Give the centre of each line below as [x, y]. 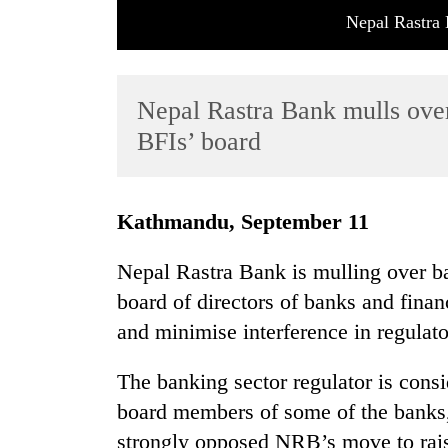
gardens [50, 283]
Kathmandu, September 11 [251, 222]
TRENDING [62, 208]
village [45, 367]
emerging [56, 409]
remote [47, 325]
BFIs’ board [199, 141]
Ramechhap [66, 346]
